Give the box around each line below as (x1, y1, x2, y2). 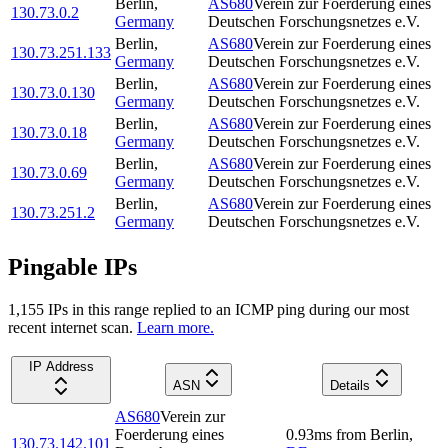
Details (329, 377, 370, 393)
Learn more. (137, 318, 214, 336)
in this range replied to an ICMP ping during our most (68, 300, 409, 318)
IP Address (28, 358, 94, 374)
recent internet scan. (8, 318, 133, 336)
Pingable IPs (8, 254, 137, 281)
